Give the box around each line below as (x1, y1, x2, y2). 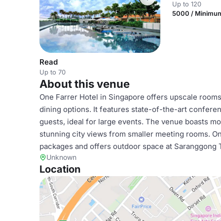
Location (39, 163, 80, 175)
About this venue (39, 77, 130, 90)
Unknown (46, 152, 76, 161)
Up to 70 (39, 68, 66, 76)
